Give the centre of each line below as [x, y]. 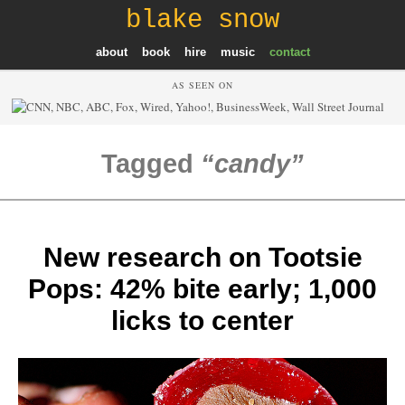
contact [289, 52]
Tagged [151, 163]
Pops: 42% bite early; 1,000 [202, 288]
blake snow [202, 20]
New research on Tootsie [202, 257]
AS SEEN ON [202, 85]
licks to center [202, 320]
